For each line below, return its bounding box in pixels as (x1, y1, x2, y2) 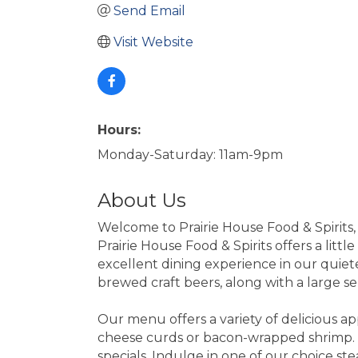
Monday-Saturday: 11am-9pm (97, 146, 283, 162)
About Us (97, 188, 186, 212)
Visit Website (113, 34, 193, 50)
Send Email (113, 2, 185, 18)
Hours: (97, 121, 141, 137)
